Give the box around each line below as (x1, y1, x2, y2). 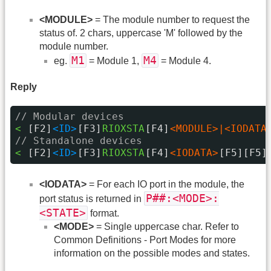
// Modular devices (15, 111, 124, 123)
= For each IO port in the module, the (87, 178, 244, 189)
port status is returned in (39, 193, 144, 204)
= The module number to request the (93, 14, 250, 25)
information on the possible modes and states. (54, 247, 250, 258)
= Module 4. (158, 55, 211, 66)
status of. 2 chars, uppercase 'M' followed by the (39, 27, 243, 38)
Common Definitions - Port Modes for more (54, 234, 236, 245)
